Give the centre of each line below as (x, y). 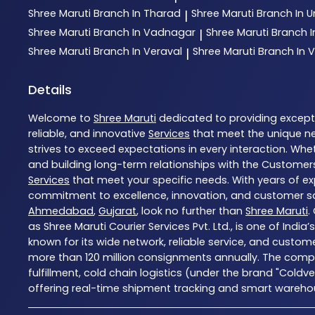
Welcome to (61, 118)
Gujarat (117, 211)
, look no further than (191, 211)
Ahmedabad (61, 211)
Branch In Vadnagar (144, 32)
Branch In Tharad (137, 13)
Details (50, 89)
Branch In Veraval (138, 51)
